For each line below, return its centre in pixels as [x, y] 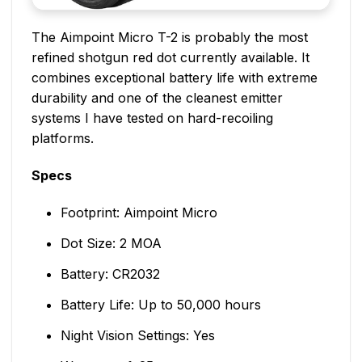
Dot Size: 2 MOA [111, 243]
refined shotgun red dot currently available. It [170, 58]
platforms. [63, 139]
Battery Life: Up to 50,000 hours [160, 304]
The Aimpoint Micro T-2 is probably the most [170, 38]
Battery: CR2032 [110, 274]
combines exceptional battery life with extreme [175, 78]
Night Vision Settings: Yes [137, 335]
